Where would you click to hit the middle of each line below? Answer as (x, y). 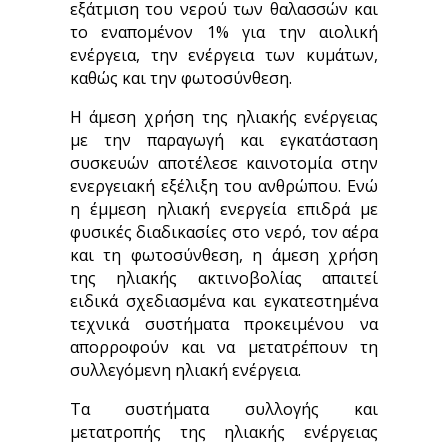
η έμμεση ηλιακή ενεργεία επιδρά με (224, 209)
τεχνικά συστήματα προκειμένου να (224, 324)
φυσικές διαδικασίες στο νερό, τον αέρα (224, 232)
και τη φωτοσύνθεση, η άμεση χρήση (224, 255)
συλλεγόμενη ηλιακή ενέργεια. (185, 370)
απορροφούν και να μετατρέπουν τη (224, 347)
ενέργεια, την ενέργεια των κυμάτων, (224, 55)
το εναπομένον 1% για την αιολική (224, 32)
